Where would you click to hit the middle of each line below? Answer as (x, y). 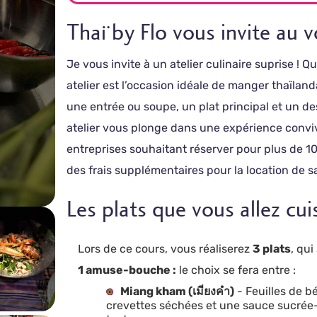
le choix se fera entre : (236, 270)
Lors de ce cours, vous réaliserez (166, 249)
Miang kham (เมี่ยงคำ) (178, 291)
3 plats (272, 249)
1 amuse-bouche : (127, 270)
